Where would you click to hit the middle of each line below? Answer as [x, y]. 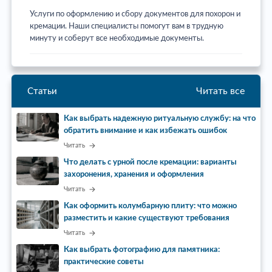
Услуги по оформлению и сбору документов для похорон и [135, 15]
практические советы [104, 262]
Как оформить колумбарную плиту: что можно [150, 206]
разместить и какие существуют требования [147, 219]
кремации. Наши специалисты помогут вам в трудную [127, 27]
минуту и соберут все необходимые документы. [117, 39]
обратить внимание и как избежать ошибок [145, 131]
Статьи [42, 91]
